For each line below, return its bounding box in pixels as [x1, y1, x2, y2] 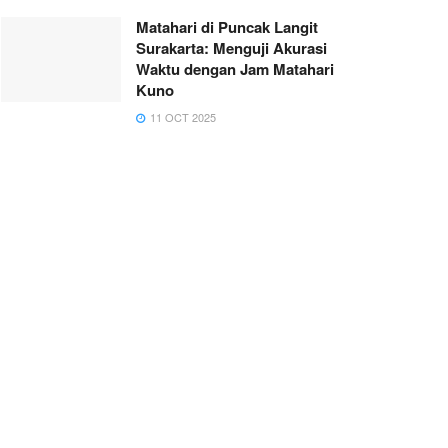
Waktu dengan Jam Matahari [136, 57, 334, 80]
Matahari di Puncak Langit [136, 15, 318, 38]
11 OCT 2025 [147, 108, 216, 125]
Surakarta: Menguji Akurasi [136, 36, 327, 59]
